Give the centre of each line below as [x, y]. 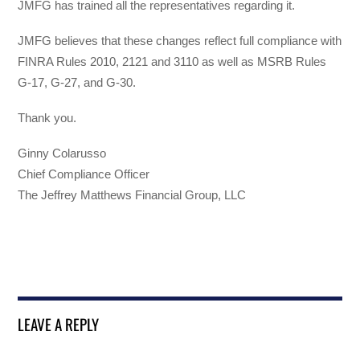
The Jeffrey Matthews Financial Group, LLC [132, 195]
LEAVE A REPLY [59, 324]
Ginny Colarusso [62, 153]
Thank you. [47, 118]
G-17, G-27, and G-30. [77, 82]
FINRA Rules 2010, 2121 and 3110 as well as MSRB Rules [172, 61]
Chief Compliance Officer [84, 174]
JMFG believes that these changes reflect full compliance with [180, 40]
